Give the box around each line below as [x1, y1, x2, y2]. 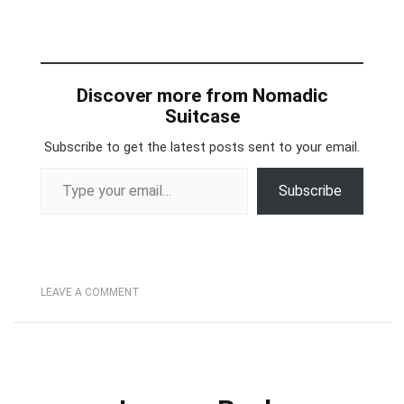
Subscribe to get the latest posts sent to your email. [44, 139, 360, 155]
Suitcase [164, 106, 240, 127]
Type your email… [40, 158, 87, 175]
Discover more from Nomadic [76, 85, 328, 106]
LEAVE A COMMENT [41, 286, 140, 298]
